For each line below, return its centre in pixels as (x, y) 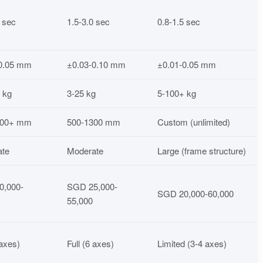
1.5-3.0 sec (88, 21)
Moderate (85, 150)
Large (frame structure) (202, 150)
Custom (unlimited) (194, 122)
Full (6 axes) (90, 243)
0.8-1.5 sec (179, 21)
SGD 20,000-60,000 (195, 193)
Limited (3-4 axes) (192, 243)
